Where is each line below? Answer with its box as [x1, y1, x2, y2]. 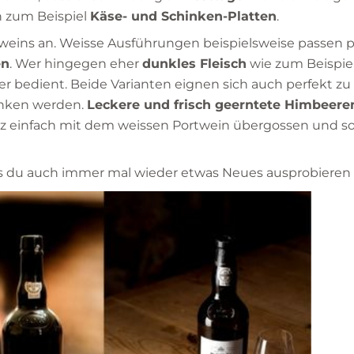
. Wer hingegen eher [9, 55, 142, 71]
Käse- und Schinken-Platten [90, 8, 277, 24]
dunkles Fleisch [142, 55, 247, 71]
